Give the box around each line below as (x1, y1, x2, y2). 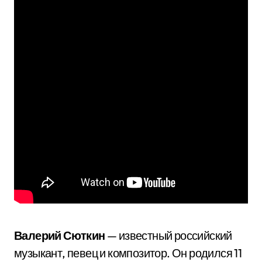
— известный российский (105, 228, 232, 243)
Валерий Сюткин (14, 228, 105, 243)
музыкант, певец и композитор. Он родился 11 (14, 246, 242, 260)
